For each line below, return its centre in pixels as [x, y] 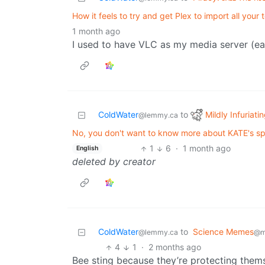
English [87, 148]
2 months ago [174, 247]
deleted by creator [114, 162]
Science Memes [223, 232]
